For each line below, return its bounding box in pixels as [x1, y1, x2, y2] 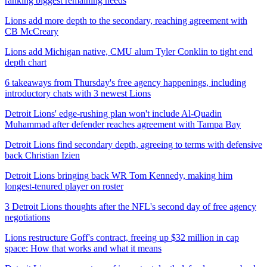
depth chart [5, 57, 46, 67]
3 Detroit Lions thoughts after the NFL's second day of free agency [5, 201, 256, 212]
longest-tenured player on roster [5, 181, 123, 191]
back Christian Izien [5, 150, 80, 160]
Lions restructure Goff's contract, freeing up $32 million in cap [5, 232, 239, 243]
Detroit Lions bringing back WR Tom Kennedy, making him [5, 170, 232, 181]
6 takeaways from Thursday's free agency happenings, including [5, 77, 246, 88]
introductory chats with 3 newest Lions [5, 88, 151, 98]
